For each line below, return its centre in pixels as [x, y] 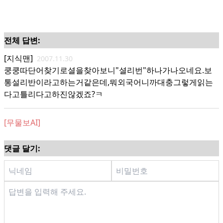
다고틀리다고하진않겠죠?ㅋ [54, 94]
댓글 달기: [22, 148]
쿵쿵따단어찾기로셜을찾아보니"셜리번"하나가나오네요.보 [108, 70]
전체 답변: [22, 40]
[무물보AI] [22, 122]
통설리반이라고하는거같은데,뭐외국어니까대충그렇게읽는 [109, 82]
